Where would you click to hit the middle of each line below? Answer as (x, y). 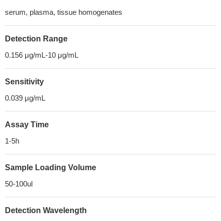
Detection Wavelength (46, 210)
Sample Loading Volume (51, 167)
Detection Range (36, 39)
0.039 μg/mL (25, 98)
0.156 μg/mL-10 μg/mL (42, 55)
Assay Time (27, 125)
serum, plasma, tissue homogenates (64, 12)
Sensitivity (24, 82)
